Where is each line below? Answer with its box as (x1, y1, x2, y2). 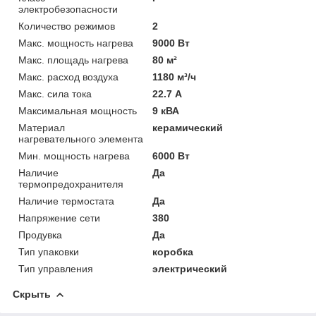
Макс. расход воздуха (18, 71, 119, 83)
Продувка (18, 229, 62, 241)
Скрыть (13, 288, 51, 300)
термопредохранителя (18, 178, 123, 190)
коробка (152, 245, 194, 257)
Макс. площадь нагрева (18, 54, 128, 66)
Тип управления (18, 262, 93, 274)
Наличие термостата (18, 195, 114, 207)
